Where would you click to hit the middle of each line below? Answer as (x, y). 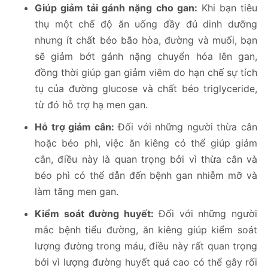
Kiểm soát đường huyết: (94, 214)
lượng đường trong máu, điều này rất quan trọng (146, 246)
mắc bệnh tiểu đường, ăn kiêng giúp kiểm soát (146, 230)
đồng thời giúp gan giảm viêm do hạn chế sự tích (146, 73)
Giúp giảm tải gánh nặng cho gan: (116, 8)
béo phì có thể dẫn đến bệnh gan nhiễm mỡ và (146, 176)
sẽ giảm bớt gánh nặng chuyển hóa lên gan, (146, 57)
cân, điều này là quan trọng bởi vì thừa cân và (146, 159)
